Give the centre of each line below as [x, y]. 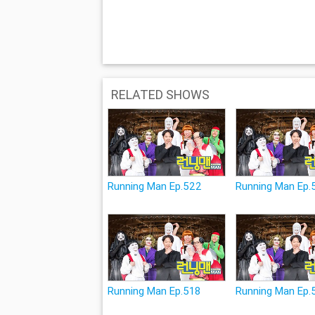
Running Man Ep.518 [154, 291]
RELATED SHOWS [160, 95]
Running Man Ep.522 [154, 186]
